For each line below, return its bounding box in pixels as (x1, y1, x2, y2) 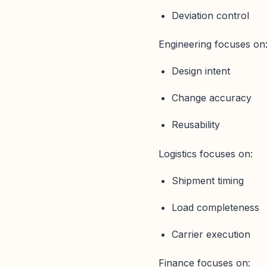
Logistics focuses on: (159, 147, 253, 160)
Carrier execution (172, 228, 251, 241)
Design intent (172, 65, 231, 77)
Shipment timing (172, 174, 244, 187)
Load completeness (172, 201, 260, 213)
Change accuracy (172, 92, 252, 104)
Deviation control (172, 9, 250, 21)
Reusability (172, 119, 221, 131)
